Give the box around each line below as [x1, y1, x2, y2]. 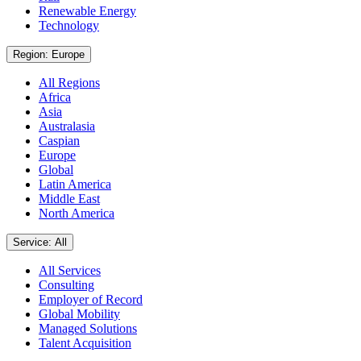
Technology [39, 18, 99, 32]
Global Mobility [39, 306, 120, 321]
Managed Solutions [39, 321, 137, 335]
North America [39, 205, 114, 220]
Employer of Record [39, 292, 143, 306]
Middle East [39, 191, 100, 205]
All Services [39, 263, 101, 277]
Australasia [39, 118, 95, 133]
